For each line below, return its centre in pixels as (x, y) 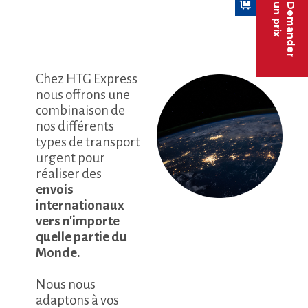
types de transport (88, 142)
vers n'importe (78, 221)
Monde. (58, 253)
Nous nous (66, 285)
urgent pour (71, 158)
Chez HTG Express (87, 79)
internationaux (80, 206)
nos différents (75, 126)
